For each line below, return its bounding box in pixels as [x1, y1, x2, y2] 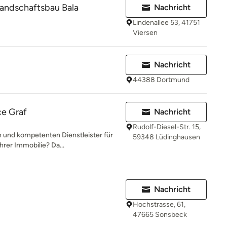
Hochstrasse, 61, [133, 200, 185, 209]
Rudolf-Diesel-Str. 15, [133, 123, 201, 131]
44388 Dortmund [133, 75, 190, 84]
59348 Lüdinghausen [133, 133, 200, 141]
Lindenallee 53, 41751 [133, 18, 200, 27]
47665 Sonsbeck [133, 210, 187, 219]
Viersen [133, 28, 158, 37]
